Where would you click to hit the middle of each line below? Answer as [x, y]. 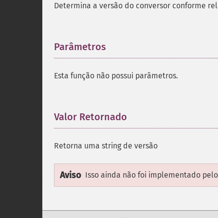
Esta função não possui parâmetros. [116, 76]
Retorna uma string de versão [106, 146]
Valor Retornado [91, 117]
